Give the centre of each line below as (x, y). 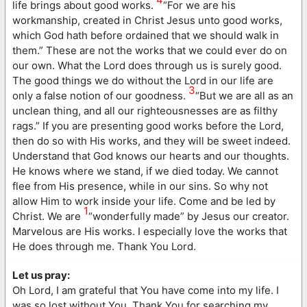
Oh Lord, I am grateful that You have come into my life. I (146, 290)
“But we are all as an (244, 95)
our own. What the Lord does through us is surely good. (147, 65)
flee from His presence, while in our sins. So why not (140, 186)
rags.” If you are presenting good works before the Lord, (148, 125)
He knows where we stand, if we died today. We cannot (145, 171)
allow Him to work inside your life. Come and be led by (144, 201)
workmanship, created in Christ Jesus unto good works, (147, 20)
